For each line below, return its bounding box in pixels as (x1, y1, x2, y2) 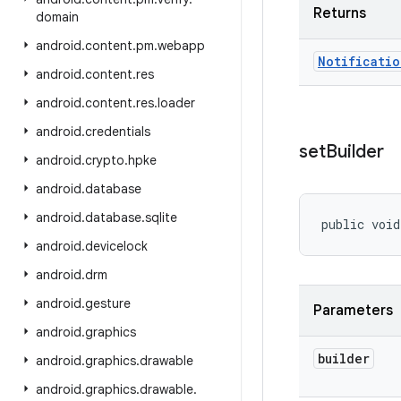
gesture (85, 295, 131, 311)
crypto (85, 152, 124, 168)
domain (36, 9, 79, 25)
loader (158, 95, 195, 111)
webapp (158, 38, 205, 54)
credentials (85, 124, 150, 140)
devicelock (85, 238, 148, 254)
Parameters (313, 302, 393, 320)
